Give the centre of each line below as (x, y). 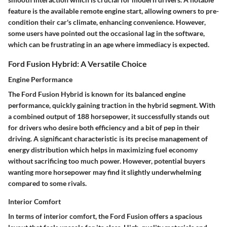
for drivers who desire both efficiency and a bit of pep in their (104, 127)
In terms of (26, 216)
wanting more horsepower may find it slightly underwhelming (105, 172)
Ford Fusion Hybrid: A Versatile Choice (78, 63)
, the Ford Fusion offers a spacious (149, 216)
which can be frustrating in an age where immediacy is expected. (109, 44)
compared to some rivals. (47, 183)
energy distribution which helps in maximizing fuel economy (103, 149)
